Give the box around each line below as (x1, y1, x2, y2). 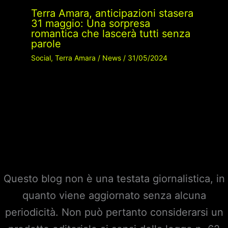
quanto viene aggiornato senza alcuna (22, 189, 206, 202)
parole (31, 38, 61, 50)
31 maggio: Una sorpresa (31, 17, 150, 30)
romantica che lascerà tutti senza (31, 27, 190, 40)
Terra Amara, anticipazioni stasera (31, 7, 193, 20)
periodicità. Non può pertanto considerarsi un (5, 206, 223, 219)
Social (31, 53, 51, 63)
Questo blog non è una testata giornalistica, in (3, 173, 225, 185)
